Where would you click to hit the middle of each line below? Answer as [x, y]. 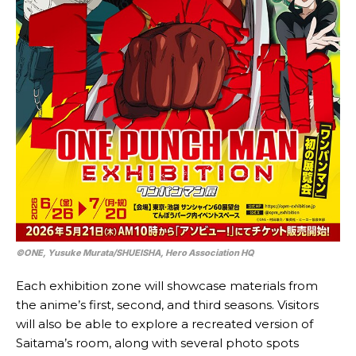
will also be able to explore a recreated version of [164, 324]
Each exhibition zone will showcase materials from [167, 286]
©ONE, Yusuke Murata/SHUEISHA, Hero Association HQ [135, 253]
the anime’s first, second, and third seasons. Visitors [167, 305]
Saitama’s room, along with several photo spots [157, 343]
